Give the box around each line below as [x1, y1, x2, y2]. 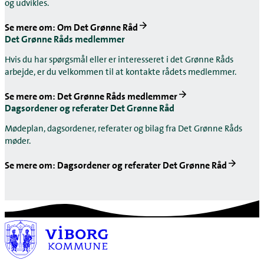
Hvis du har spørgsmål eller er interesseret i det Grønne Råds [5, 53, 233, 65]
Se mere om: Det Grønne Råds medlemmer [5, 90, 177, 103]
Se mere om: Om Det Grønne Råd [5, 21, 138, 34]
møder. [5, 134, 31, 147]
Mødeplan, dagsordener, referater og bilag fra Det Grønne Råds [5, 122, 242, 134]
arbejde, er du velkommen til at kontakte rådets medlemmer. [5, 65, 236, 78]
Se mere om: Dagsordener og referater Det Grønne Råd [5, 159, 227, 172]
